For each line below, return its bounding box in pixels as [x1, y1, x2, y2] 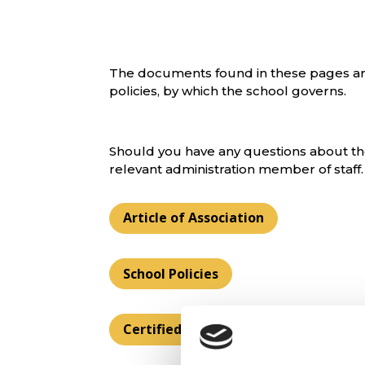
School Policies [123, 264, 219, 283]
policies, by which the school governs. [109, 83, 347, 99]
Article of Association [123, 209, 265, 227]
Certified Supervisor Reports [123, 319, 310, 338]
